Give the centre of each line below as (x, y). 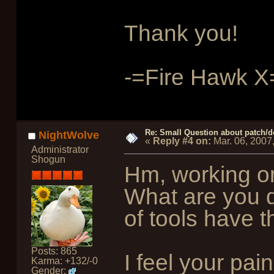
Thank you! (181, 34)
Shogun (48, 160)
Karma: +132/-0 (64, 261)
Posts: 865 (54, 251)
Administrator (60, 150)
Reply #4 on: (182, 141)
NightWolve (69, 135)
